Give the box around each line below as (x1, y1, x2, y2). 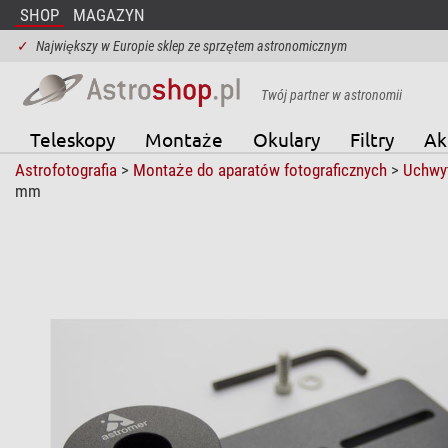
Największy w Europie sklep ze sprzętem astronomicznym (35, 38, 347, 54)
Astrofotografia (14, 159, 117, 180)
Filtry (349, 126, 394, 151)
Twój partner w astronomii (260, 86, 402, 103)
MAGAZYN (72, 5, 145, 25)
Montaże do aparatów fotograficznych (132, 159, 387, 180)
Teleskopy (29, 126, 115, 151)
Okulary (252, 126, 320, 151)
